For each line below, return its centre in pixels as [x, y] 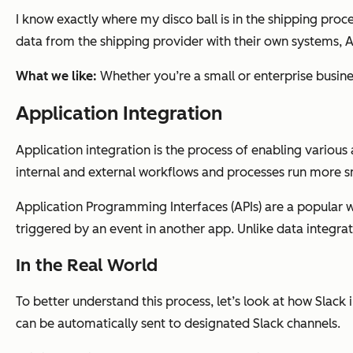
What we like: [58, 76]
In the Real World [87, 266]
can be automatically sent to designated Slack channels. [178, 324]
